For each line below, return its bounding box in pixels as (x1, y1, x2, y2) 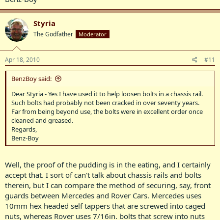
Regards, (11, 124, 37, 134)
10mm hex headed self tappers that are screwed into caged (5, 201, 205, 211)
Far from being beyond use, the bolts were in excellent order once (11, 107, 203, 116)
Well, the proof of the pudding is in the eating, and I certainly (5, 160, 211, 169)
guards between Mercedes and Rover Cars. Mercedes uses (5, 191, 201, 200)
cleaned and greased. (11, 115, 73, 125)
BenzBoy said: (11, 74, 52, 83)
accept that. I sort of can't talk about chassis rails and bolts (5, 170, 201, 180)
